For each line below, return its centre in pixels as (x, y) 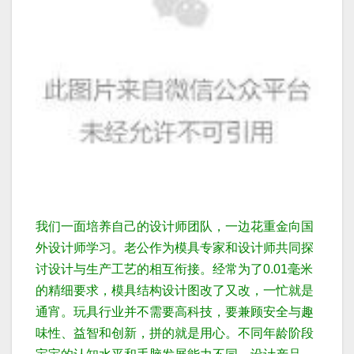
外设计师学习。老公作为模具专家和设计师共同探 (175, 248)
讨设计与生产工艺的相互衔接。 (124, 269)
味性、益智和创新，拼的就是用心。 (137, 333)
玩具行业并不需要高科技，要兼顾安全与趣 (194, 312)
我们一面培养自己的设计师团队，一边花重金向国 (175, 227)
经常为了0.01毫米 (263, 269)
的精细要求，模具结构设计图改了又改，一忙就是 (175, 291)
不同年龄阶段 (276, 333)
